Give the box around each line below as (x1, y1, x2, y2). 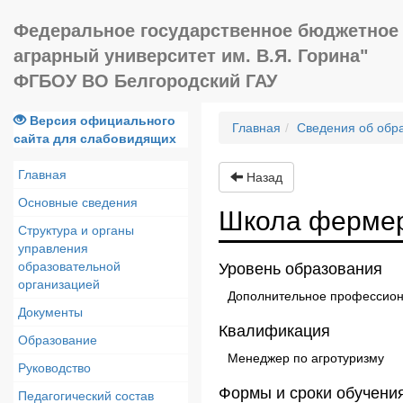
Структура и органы (18, 223, 134, 237)
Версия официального (26, 113, 175, 128)
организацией (18, 277, 100, 291)
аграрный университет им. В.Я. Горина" (13, 46, 368, 66)
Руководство (18, 361, 91, 375)
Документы (18, 305, 83, 319)
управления (18, 241, 88, 255)
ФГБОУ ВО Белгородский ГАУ (13, 71, 277, 91)
